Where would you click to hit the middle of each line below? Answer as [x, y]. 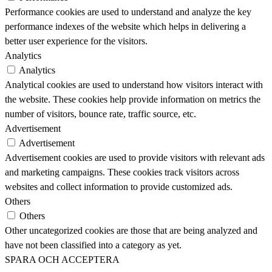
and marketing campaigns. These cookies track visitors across [122, 172]
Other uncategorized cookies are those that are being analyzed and [131, 231]
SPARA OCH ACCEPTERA [62, 260]
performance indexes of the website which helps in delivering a [125, 27]
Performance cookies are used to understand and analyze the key [128, 12]
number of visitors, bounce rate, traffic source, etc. [100, 114]
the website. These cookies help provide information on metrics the [133, 100]
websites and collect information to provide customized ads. [119, 187]
